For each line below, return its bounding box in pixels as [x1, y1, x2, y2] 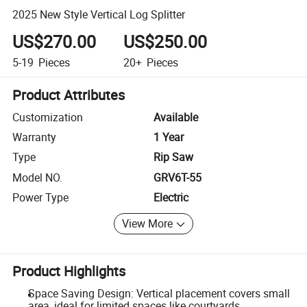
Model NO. [12, 169, 63, 185]
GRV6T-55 [153, 169, 201, 185]
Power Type [12, 190, 69, 206]
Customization [12, 109, 84, 125]
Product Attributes [12, 85, 125, 104]
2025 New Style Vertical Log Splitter [12, 6, 186, 22]
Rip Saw [153, 149, 193, 165]
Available [153, 109, 198, 125]
